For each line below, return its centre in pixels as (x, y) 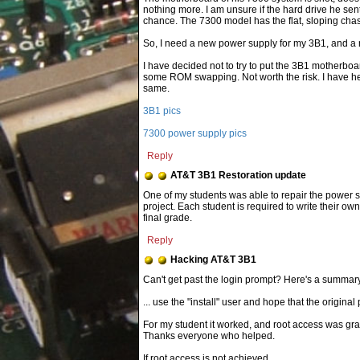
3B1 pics (162, 111)
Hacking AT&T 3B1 (213, 260)
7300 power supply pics (195, 133)
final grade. (168, 218)
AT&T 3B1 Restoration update (238, 175)
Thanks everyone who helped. (209, 336)
